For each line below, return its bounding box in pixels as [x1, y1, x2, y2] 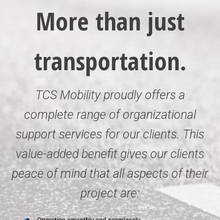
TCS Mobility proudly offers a [35, 88, 185, 103]
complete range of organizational [24, 108, 196, 122]
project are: [81, 186, 139, 201]
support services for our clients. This [16, 127, 204, 142]
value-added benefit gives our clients [16, 147, 204, 162]
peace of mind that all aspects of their [12, 166, 208, 181]
